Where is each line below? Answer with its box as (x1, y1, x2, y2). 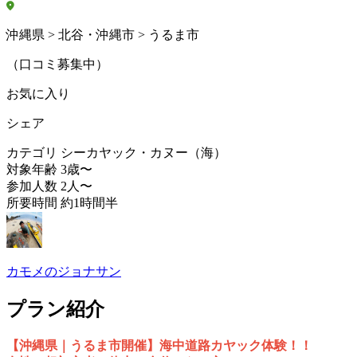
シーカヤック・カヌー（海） (61, 146, 226, 160)
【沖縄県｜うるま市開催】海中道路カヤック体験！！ (6, 339, 312, 353)
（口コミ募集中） (6, 57, 108, 72)
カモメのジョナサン (6, 265, 121, 279)
